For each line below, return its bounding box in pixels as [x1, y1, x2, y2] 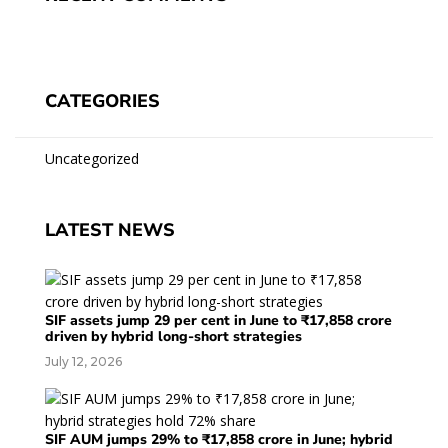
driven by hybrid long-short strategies [45, 327, 302, 347]
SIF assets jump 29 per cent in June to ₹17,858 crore [45, 311, 392, 331]
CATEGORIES [45, 89, 160, 114]
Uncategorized [45, 149, 139, 169]
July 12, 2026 [45, 354, 122, 370]
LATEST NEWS [45, 218, 175, 243]
